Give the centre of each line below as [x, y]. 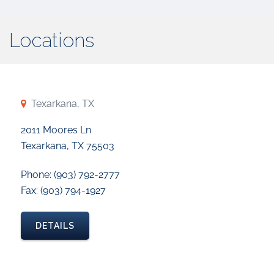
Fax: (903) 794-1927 [63, 191]
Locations [52, 40]
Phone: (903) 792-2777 [70, 175]
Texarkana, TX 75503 [68, 146]
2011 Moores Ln [56, 130]
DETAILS [55, 226]
